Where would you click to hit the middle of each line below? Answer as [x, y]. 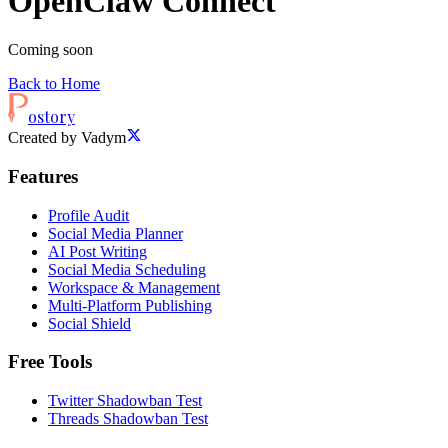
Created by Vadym [67, 138]
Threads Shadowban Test [128, 419]
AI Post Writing [97, 251]
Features [43, 176]
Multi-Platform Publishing [130, 305]
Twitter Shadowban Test [125, 401]
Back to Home [54, 84]
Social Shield [89, 323]
